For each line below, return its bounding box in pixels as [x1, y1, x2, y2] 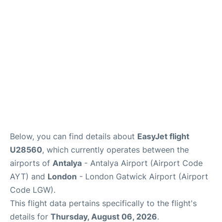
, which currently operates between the [42, 145, 189, 155]
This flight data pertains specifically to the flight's [10, 198, 197, 208]
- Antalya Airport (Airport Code [82, 158, 203, 168]
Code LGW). [10, 185, 55, 195]
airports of [10, 158, 53, 168]
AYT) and [10, 171, 48, 181]
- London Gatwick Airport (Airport [77, 171, 208, 181]
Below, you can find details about [10, 131, 137, 141]
